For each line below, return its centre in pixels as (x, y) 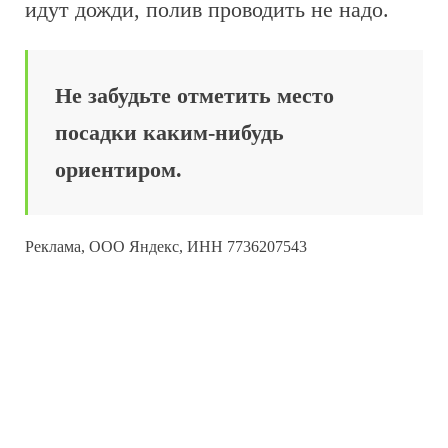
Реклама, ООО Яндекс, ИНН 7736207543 (166, 246)
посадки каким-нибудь (169, 132)
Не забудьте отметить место (194, 95)
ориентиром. (118, 169)
